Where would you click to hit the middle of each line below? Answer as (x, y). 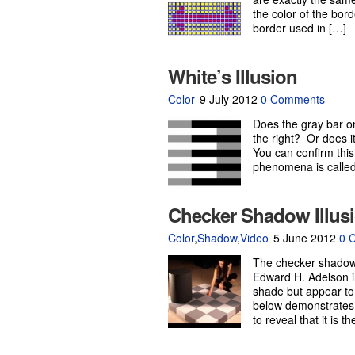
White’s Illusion (233, 76)
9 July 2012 (229, 99)
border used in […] (300, 28)
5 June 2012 (305, 238)
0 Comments (293, 99)
